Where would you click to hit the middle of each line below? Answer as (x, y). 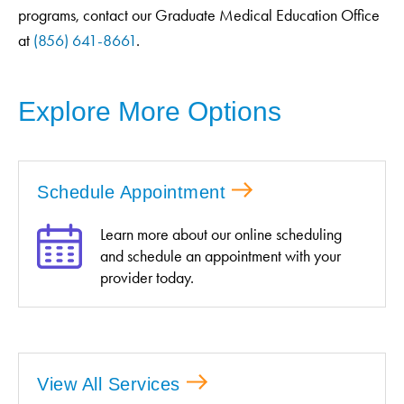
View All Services (109, 384)
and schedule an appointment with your (220, 256)
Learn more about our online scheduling (221, 234)
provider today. (147, 277)
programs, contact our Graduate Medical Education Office (199, 15)
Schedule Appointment (131, 192)
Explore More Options (150, 111)
